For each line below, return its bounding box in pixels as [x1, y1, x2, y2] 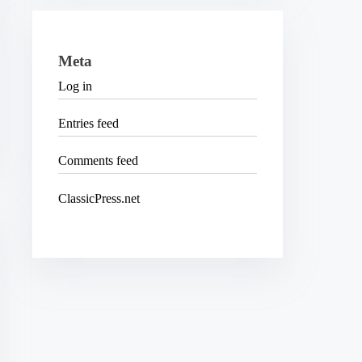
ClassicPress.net [58, 191, 141, 205]
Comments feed [58, 154, 139, 168]
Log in [58, 78, 93, 93]
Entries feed [58, 116, 120, 131]
